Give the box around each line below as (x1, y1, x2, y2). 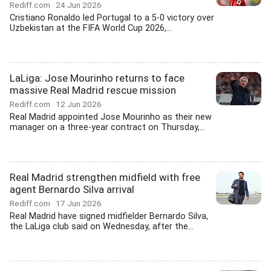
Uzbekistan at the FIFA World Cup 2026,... (10, 23, 172, 33)
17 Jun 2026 (56, 198, 102, 208)
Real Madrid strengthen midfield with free (10, 171, 200, 183)
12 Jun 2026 (56, 99, 102, 109)
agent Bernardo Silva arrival (10, 183, 134, 195)
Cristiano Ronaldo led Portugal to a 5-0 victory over (10, 13, 214, 23)
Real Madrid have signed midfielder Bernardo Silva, (10, 211, 208, 221)
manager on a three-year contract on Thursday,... (10, 122, 205, 132)
